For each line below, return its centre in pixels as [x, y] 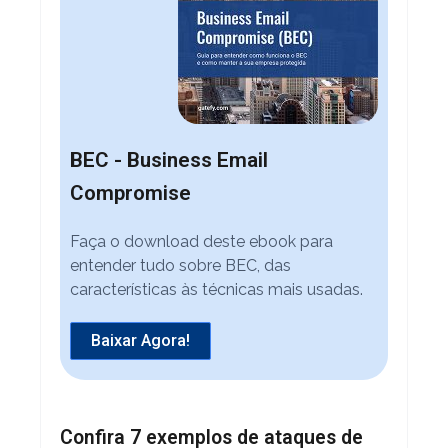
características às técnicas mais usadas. [216, 289]
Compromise [130, 192]
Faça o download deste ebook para [201, 241]
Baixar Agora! [140, 340]
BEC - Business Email [168, 159]
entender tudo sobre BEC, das [180, 265]
